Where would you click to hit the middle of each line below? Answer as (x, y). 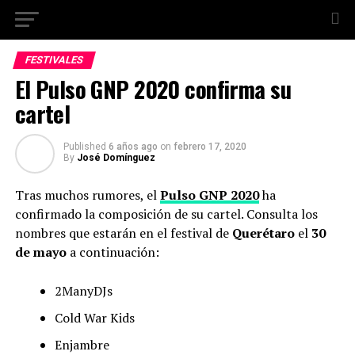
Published (84, 147)
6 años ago (133, 147)
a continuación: (113, 252)
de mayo (40, 252)
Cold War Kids (94, 318)
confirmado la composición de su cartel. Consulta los (166, 214)
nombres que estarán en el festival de (123, 233)
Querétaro (263, 233)
